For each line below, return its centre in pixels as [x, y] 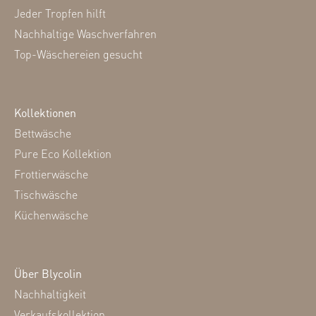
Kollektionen [45, 113]
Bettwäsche [43, 133]
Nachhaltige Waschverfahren [85, 34]
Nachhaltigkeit [50, 294]
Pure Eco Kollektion [63, 153]
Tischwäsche [46, 194]
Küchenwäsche [51, 215]
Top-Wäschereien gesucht [78, 54]
